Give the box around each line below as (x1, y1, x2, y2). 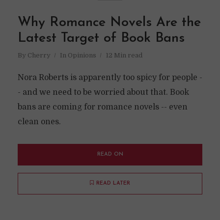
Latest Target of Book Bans (17, 32, 185, 45)
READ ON (97, 152, 123, 157)
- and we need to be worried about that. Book (17, 88, 189, 97)
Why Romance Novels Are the (17, 16, 201, 29)
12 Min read (105, 52, 142, 59)
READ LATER (96, 181, 130, 186)
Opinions (67, 52, 96, 59)
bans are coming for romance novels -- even (17, 103, 188, 111)
